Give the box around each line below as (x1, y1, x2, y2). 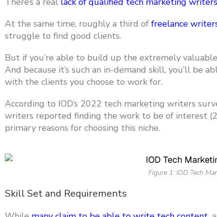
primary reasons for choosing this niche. (5, 122, 160, 134)
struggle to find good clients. (5, 30, 121, 42)
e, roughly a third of (70, 18, 151, 30)
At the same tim (5, 18, 70, 30)
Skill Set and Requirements (5, 187, 127, 200)
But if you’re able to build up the (5, 52, 139, 63)
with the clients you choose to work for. (5, 76, 162, 88)
